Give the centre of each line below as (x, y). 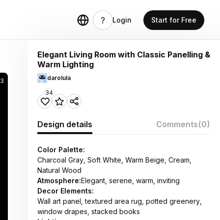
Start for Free (174, 20)
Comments (177, 124)
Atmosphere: (59, 180)
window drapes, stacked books (89, 211)
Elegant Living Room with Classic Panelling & (124, 55)
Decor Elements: (66, 191)
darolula (59, 78)
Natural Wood (59, 170)
